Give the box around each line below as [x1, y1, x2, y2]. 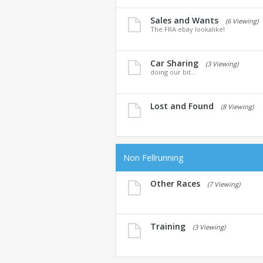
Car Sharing [150, 58, 198, 69]
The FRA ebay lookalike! [150, 25, 225, 33]
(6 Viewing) [225, 16, 258, 25]
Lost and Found [150, 100, 214, 112]
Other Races [150, 178, 200, 189]
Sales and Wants [150, 15, 218, 26]
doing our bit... [150, 68, 196, 76]
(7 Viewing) [207, 180, 240, 188]
